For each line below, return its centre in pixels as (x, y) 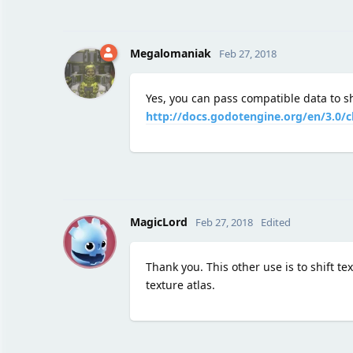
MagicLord (158, 221)
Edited (275, 222)
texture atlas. (180, 284)
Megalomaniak (170, 53)
